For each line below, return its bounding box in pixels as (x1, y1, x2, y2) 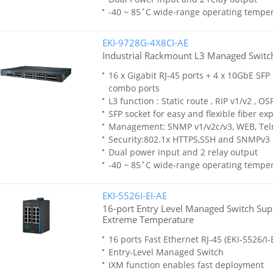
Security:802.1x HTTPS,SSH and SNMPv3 (108, 133, 270, 145)
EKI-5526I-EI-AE (102, 190, 167, 202)
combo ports (108, 82, 160, 94)
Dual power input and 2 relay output (108, 146, 258, 158)
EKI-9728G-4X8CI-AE (102, 37, 188, 49)
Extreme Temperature (102, 213, 194, 225)
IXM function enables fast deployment (108, 259, 264, 271)
